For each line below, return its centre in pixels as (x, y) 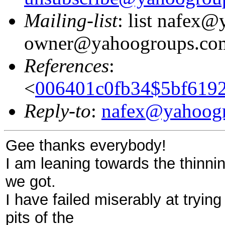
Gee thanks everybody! (86, 145)
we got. (31, 181)
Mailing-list (71, 20)
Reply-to (58, 110)
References (67, 65)
